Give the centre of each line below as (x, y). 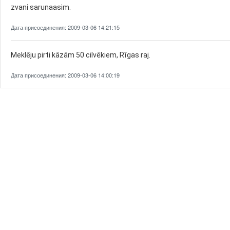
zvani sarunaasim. (41, 7)
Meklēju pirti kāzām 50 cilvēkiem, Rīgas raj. (81, 55)
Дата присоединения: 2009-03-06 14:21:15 (65, 27)
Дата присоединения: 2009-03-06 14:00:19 (65, 75)
